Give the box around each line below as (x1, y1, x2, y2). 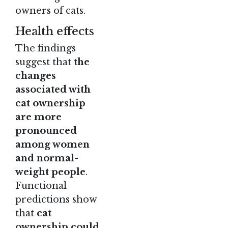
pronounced (15, 125, 77, 136)
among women (15, 138, 90, 150)
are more (15, 111, 62, 123)
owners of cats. (15, 5, 85, 17)
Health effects (15, 24, 94, 38)
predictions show (15, 193, 97, 205)
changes (15, 70, 56, 81)
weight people (15, 166, 85, 178)
